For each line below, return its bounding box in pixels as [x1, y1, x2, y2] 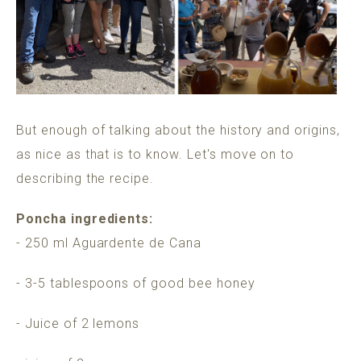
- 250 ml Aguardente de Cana [16, 234, 201, 251]
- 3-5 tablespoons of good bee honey [16, 275, 255, 291]
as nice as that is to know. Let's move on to [16, 146, 295, 162]
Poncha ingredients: [16, 210, 158, 226]
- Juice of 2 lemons [16, 315, 140, 331]
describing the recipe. [16, 170, 155, 186]
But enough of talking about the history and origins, [16, 122, 340, 138]
